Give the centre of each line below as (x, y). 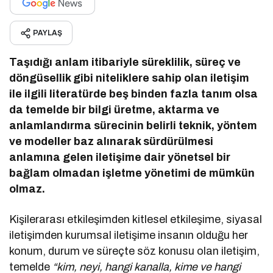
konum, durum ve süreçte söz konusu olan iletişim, (135, 251)
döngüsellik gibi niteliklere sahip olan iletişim (129, 78)
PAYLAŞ (48, 33)
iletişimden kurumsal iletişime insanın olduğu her (129, 235)
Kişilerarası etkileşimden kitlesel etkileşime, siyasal (136, 219)
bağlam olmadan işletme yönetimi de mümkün (132, 173)
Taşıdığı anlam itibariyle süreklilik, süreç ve (125, 62)
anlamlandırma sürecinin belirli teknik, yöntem (133, 125)
